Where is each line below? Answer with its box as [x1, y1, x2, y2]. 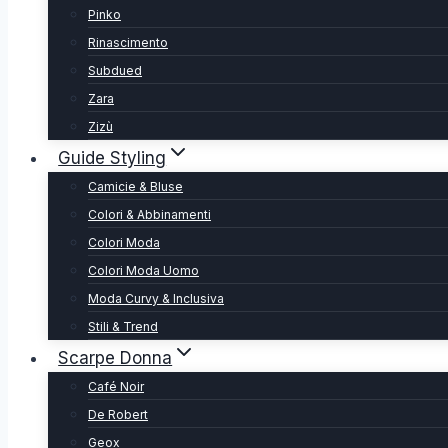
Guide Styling [58, 148, 167, 168]
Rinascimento [88, 35, 168, 50]
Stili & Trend [88, 319, 158, 334]
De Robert [88, 407, 148, 422]
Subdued [88, 63, 142, 78]
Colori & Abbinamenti [88, 207, 211, 222]
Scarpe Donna [58, 348, 173, 368]
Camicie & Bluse [88, 179, 183, 194]
